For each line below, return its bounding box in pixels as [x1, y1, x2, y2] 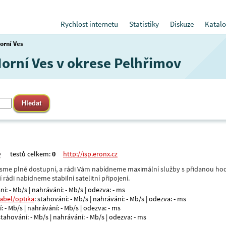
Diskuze [170, 19, 194, 29]
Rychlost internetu [61, 19, 118, 29]
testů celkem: [10, 149, 52, 158]
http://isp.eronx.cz [63, 149, 118, 158]
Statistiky [129, 19, 159, 29]
